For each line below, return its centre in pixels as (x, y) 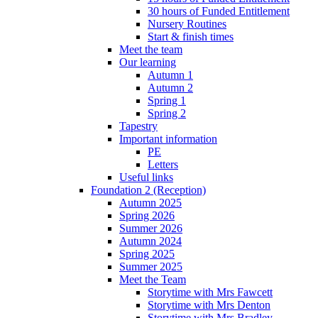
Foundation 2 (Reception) (148, 190)
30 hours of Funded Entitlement (219, 11)
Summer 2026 (151, 228)
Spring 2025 (147, 253)
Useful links (146, 177)
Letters (163, 164)
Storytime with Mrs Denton (209, 305)
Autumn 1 (170, 75)
